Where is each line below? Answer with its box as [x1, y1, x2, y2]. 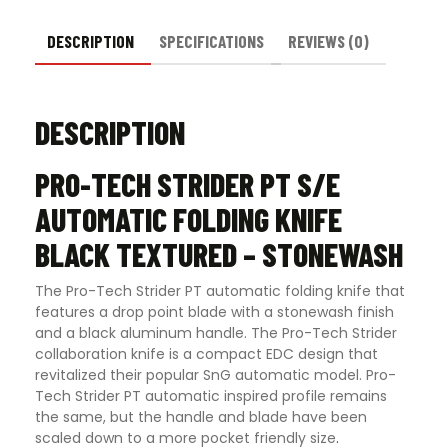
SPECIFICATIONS [158, 31, 264, 52]
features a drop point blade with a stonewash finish [35, 302, 394, 323]
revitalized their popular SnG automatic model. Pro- [35, 365, 396, 386]
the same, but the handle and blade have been [35, 407, 367, 428]
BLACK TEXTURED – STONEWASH [35, 234, 403, 273]
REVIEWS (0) [288, 31, 370, 52]
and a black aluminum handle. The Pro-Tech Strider [35, 323, 397, 344]
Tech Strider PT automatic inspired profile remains [35, 386, 387, 407]
